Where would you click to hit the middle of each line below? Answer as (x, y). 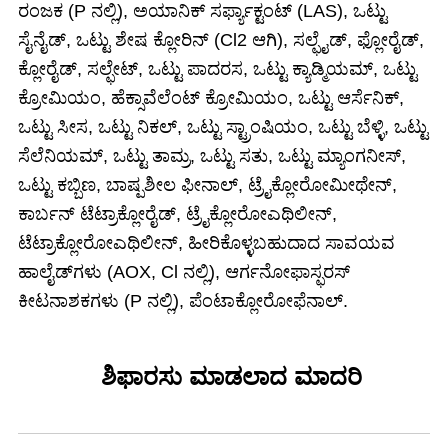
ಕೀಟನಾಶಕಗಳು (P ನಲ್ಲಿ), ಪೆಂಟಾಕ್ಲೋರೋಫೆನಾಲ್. (183, 300)
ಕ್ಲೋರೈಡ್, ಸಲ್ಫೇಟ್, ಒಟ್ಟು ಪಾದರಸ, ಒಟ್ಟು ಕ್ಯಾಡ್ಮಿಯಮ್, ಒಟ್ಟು (217, 68)
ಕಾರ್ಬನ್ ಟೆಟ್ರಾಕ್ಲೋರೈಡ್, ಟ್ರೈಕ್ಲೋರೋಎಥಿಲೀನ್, (177, 213)
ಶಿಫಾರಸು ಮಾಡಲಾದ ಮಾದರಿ (231, 376)
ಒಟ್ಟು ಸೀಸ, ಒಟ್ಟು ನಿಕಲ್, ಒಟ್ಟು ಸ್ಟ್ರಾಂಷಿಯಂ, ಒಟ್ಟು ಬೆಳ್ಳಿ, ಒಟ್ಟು (223, 126)
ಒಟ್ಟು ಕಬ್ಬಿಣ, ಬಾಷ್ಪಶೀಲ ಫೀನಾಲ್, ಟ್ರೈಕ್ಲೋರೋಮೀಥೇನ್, (207, 184)
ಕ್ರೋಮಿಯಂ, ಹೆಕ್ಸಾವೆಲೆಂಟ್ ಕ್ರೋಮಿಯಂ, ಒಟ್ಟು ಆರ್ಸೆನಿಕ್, (211, 97)
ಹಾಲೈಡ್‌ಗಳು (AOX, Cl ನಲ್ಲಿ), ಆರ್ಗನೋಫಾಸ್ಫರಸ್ (184, 271)
